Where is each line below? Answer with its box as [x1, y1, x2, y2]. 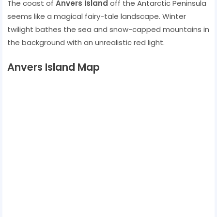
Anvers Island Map [7, 60, 100, 74]
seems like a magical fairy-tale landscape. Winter [7, 11, 186, 21]
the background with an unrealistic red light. [7, 37, 165, 47]
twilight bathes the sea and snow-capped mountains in [7, 24, 209, 34]
